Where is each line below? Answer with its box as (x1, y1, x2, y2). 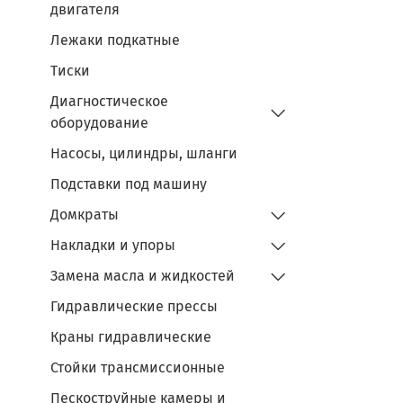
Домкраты (50, 205, 119, 223)
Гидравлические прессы (50, 297, 218, 315)
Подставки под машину (50, 175, 207, 193)
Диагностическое (50, 92, 168, 110)
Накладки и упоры (50, 236, 175, 254)
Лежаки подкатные (50, 31, 180, 49)
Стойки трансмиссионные (50, 358, 225, 376)
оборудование (50, 113, 148, 131)
